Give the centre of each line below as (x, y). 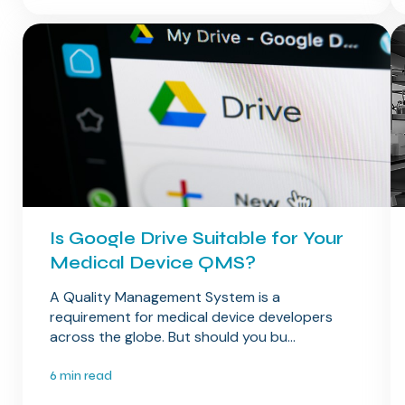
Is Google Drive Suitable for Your (196, 239)
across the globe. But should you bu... (172, 337)
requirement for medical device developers (191, 317)
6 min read (80, 376)
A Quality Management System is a (165, 297)
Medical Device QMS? (152, 263)
